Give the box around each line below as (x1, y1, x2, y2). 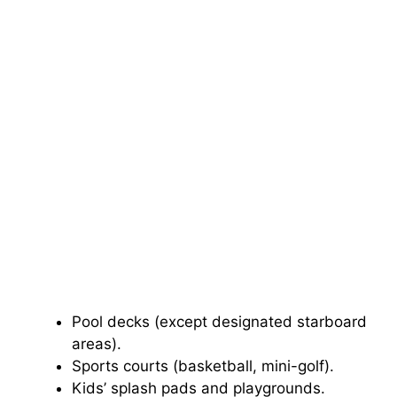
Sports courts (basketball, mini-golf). (72, 357, 334, 376)
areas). (72, 335, 121, 354)
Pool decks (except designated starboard (72, 313, 367, 331)
